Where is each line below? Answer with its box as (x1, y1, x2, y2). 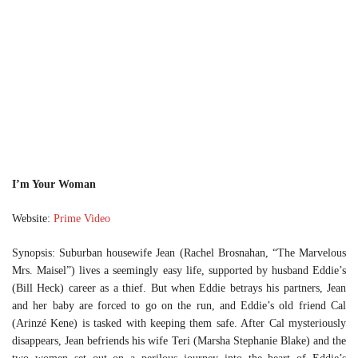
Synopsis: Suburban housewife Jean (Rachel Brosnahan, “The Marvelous (12, 247, 346, 259)
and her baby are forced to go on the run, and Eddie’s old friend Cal (12, 300, 346, 312)
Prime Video (54, 213, 110, 225)
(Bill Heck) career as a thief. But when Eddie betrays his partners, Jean (12, 282, 346, 294)
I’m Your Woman (12, 178, 96, 190)
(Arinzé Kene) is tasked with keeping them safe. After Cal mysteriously (12, 317, 346, 329)
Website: (12, 213, 54, 225)
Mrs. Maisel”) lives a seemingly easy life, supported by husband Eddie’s (12, 265, 346, 276)
